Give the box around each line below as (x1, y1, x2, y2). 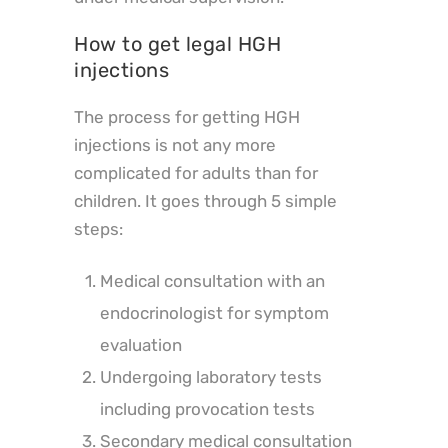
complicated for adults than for (74, 162, 318, 183)
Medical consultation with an (99, 270, 325, 291)
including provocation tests (99, 398, 315, 419)
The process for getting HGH (74, 106, 300, 127)
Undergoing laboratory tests (99, 366, 322, 387)
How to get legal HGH (74, 31, 281, 56)
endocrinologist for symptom (99, 302, 329, 323)
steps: (74, 218, 123, 239)
